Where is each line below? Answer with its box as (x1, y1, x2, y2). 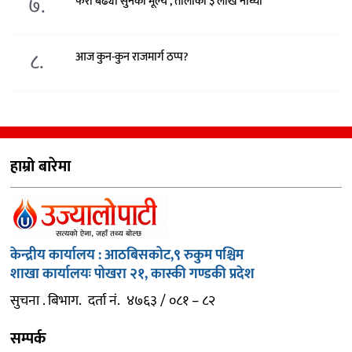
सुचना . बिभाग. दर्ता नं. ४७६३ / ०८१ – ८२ (10, 289, 215, 313)
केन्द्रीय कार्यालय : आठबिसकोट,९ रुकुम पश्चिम (10, 244, 244, 268)
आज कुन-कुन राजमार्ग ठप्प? (75, 47, 189, 68)
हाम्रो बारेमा (10, 153, 71, 181)
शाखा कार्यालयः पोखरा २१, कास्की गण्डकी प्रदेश (10, 262, 258, 287)
